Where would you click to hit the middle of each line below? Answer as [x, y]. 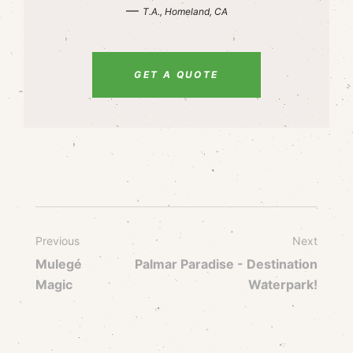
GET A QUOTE [176, 74]
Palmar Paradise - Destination [226, 264]
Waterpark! [283, 284]
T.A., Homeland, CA [185, 11]
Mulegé [59, 264]
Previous [58, 241]
